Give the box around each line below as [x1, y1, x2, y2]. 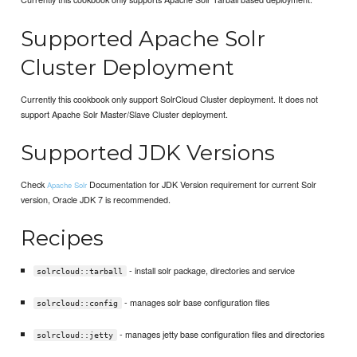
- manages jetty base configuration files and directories [116, 327, 324, 340]
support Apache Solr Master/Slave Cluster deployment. [21, 107, 229, 120]
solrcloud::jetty [37, 330, 114, 339]
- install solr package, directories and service [126, 263, 295, 277]
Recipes [21, 225, 104, 252]
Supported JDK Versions [21, 139, 276, 166]
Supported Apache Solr [21, 25, 266, 52]
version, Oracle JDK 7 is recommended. [21, 193, 171, 206]
